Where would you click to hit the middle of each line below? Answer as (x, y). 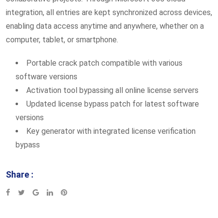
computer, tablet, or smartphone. (62, 40)
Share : (20, 174)
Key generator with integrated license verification (111, 131)
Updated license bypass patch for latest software (113, 104)
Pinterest (82, 192)
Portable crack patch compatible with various (104, 63)
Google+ (54, 192)
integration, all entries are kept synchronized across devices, (109, 12)
